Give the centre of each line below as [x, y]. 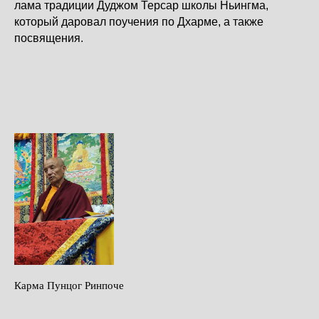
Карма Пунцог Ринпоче [69, 285]
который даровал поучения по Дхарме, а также [139, 21]
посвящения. [49, 38]
